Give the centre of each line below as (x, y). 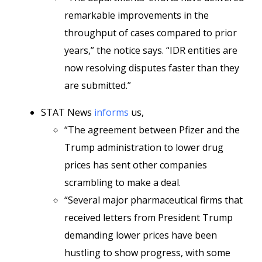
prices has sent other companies (136, 165)
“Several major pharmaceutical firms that (154, 200)
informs (111, 112)
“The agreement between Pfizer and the (152, 130)
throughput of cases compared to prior (151, 33)
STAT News (68, 112)
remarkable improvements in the (137, 15)
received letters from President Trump (149, 218)
